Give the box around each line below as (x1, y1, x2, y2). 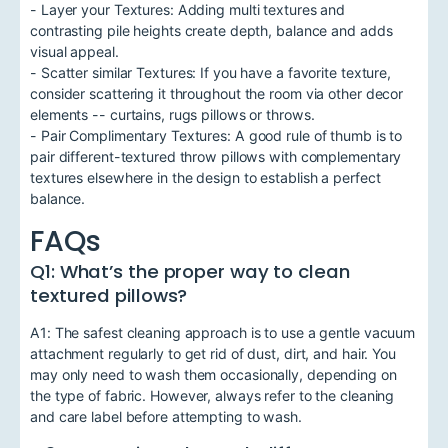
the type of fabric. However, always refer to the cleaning (30, 387, 395, 405)
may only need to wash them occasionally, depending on (30, 366, 397, 384)
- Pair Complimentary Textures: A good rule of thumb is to (30, 127, 403, 145)
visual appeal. (30, 43, 119, 61)
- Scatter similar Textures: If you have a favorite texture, (30, 64, 392, 82)
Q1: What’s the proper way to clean (30, 259, 350, 285)
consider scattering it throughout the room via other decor (30, 85, 404, 103)
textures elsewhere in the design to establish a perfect (30, 169, 381, 187)
